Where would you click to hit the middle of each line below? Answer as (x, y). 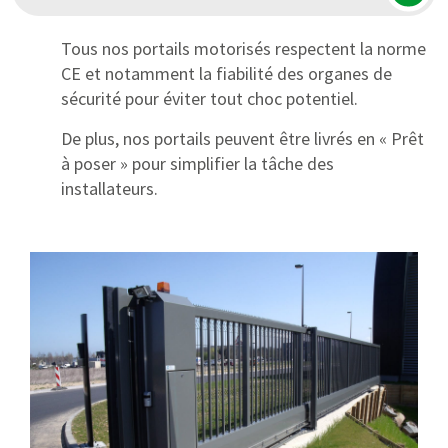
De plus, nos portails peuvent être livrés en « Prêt (243, 139)
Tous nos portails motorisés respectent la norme (244, 49)
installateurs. (110, 189)
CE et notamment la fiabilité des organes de (227, 74)
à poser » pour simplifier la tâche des (198, 164)
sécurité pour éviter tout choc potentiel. (210, 99)
